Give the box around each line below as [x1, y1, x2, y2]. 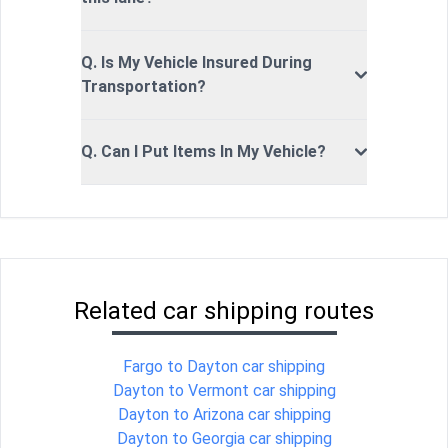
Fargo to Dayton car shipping [123, 357, 325, 377]
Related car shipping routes [74, 297, 374, 326]
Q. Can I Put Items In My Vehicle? [81, 142, 326, 162]
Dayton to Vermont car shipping [112, 381, 336, 401]
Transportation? [81, 77, 206, 97]
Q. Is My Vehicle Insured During [81, 53, 312, 73]
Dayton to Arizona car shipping [117, 405, 331, 425]
